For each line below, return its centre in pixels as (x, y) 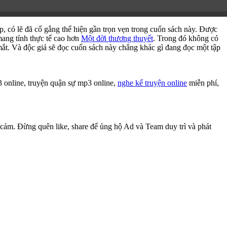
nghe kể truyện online (152, 83)
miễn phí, (203, 83)
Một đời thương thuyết (117, 39)
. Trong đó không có (186, 39)
